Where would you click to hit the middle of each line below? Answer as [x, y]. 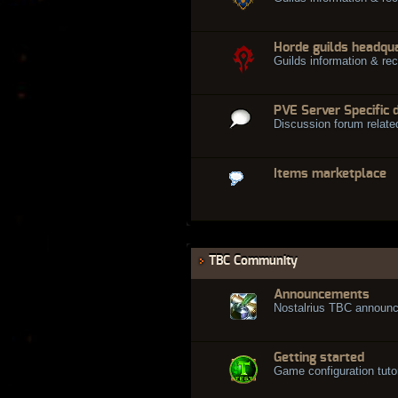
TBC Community [253, 260]
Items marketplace [330, 173]
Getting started [319, 357]
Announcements [322, 294]
